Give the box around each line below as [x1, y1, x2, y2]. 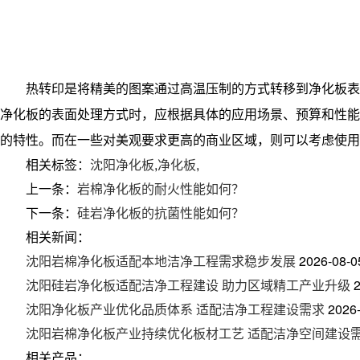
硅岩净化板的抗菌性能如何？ [77, 203, 244, 223]
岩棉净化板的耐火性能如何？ [77, 179, 244, 198]
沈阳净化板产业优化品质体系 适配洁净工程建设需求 [26, 300, 325, 319]
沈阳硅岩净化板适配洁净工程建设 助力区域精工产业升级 [26, 276, 350, 295]
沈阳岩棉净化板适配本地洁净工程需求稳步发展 [26, 252, 296, 271]
